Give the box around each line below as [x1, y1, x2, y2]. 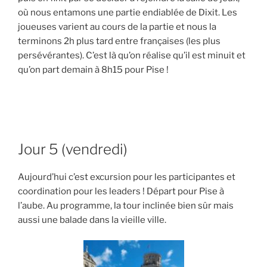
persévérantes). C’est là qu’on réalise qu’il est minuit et [18, 49, 246, 61]
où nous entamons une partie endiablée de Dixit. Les [18, 7, 237, 18]
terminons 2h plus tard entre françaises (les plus [18, 35, 221, 46]
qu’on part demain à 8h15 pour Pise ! [18, 64, 169, 75]
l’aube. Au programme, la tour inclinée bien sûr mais [18, 200, 234, 211]
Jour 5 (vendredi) [18, 140, 128, 158]
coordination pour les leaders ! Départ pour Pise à [18, 185, 224, 197]
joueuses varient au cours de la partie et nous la [18, 21, 216, 32]
